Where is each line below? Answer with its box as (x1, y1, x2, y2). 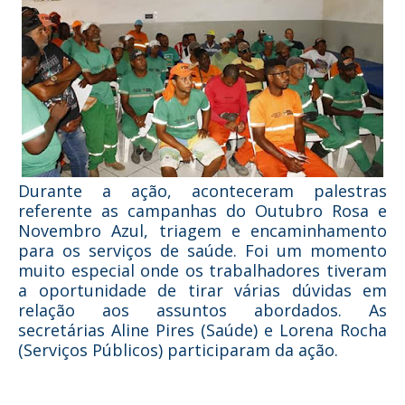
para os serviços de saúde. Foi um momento (18, 240, 387, 261)
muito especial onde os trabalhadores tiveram (18, 259, 387, 281)
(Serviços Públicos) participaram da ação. (18, 339, 338, 361)
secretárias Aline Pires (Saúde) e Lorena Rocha (18, 319, 387, 341)
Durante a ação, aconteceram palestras (18, 180, 387, 202)
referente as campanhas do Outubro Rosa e (18, 200, 387, 221)
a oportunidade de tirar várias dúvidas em (18, 279, 387, 301)
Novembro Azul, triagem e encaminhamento (18, 220, 387, 241)
